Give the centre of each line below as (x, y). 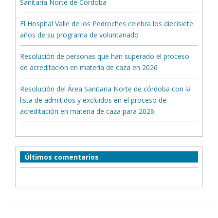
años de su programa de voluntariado (80, 35)
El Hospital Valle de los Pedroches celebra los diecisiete (107, 23)
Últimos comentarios (62, 157)
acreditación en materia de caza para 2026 (87, 111)
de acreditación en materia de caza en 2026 (89, 67)
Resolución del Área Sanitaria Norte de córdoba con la (106, 89)
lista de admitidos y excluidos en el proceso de (93, 100)
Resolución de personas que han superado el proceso (105, 56)
